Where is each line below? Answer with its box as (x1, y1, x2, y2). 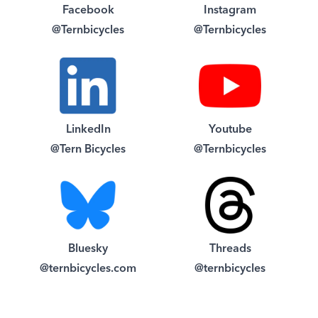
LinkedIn (65, 124, 111, 136)
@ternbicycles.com (40, 263, 136, 275)
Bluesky (68, 243, 108, 255)
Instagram (204, 5, 256, 16)
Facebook (62, 5, 114, 16)
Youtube (208, 124, 252, 136)
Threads (209, 243, 251, 255)
